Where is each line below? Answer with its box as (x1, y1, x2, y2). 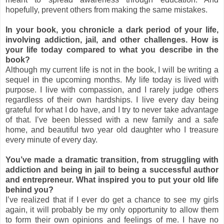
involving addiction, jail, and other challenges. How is (5, 35, 218, 44)
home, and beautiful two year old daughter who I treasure (5, 125, 218, 134)
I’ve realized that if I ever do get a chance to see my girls (5, 195, 218, 204)
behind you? (5, 185, 53, 194)
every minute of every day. (5, 135, 97, 144)
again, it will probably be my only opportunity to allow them (5, 205, 218, 214)
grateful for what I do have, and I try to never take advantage (5, 105, 218, 114)
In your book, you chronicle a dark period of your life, (5, 25, 218, 34)
